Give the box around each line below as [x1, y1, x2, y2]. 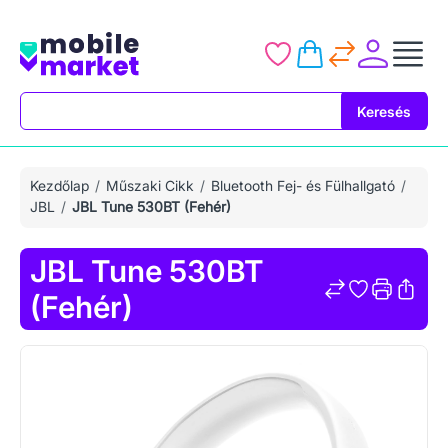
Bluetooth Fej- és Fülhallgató [211, 177, 395, 194]
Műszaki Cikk [106, 177, 194, 194]
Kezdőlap [30, 177, 89, 194]
